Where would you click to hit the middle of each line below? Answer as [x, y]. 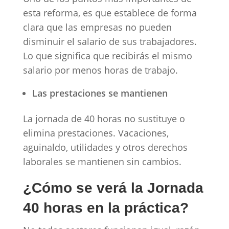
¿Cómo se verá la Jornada [113, 188]
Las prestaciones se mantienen [101, 93]
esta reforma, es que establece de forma [110, 13]
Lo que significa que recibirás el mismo [107, 55]
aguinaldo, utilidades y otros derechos [105, 147]
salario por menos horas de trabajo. [101, 70]
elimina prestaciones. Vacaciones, [96, 133]
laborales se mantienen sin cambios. [103, 161]
